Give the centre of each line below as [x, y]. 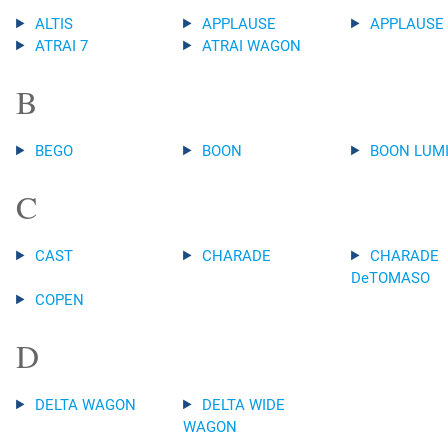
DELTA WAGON [85, 405]
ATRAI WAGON [252, 46]
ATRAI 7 [61, 46]
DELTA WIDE [244, 405]
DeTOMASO [390, 278]
